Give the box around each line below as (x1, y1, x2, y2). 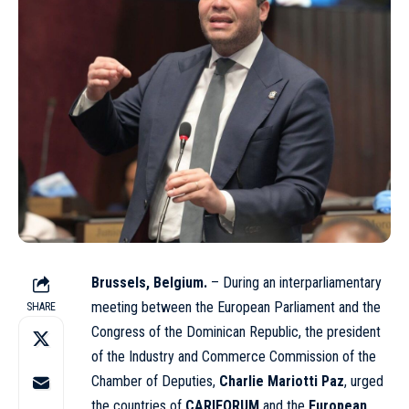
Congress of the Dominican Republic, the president (91, 322, 381, 341)
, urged (344, 372, 383, 390)
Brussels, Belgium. (91, 273, 207, 291)
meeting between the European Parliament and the (91, 298, 381, 316)
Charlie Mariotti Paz (219, 372, 344, 390)
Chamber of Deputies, (91, 372, 219, 390)
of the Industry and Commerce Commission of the (91, 347, 376, 365)
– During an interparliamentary (207, 273, 382, 291)
